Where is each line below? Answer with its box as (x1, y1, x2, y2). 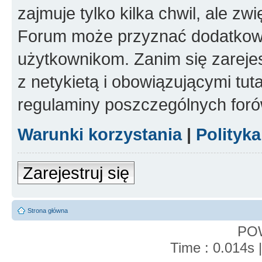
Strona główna (27, 207, 68, 215)
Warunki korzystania (18, 125, 182, 144)
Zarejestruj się (23, 163, 129, 183)
